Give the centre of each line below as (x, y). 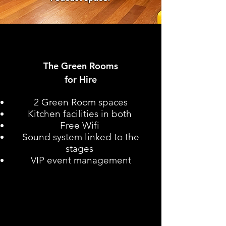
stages (81, 149)
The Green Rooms (81, 66)
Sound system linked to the (81, 137)
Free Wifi (81, 125)
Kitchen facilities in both (81, 114)
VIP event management (81, 160)
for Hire (81, 79)
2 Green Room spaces (81, 102)
